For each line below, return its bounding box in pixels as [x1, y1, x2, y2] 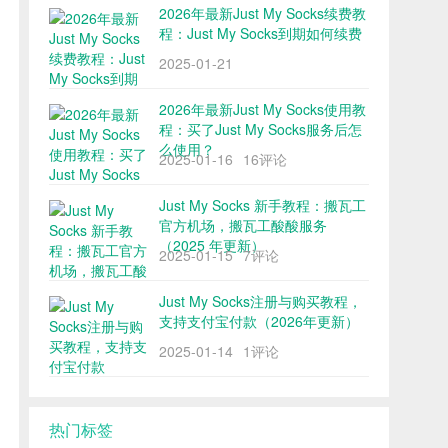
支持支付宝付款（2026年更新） [159, 311, 359, 331]
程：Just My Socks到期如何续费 [159, 23, 362, 43]
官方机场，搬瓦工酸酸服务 [159, 215, 327, 235]
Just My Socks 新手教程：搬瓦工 [159, 195, 366, 215]
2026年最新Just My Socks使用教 [159, 99, 366, 119]
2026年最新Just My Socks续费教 [159, 3, 366, 23]
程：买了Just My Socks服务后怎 [159, 119, 362, 139]
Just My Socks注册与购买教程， [159, 291, 362, 311]
